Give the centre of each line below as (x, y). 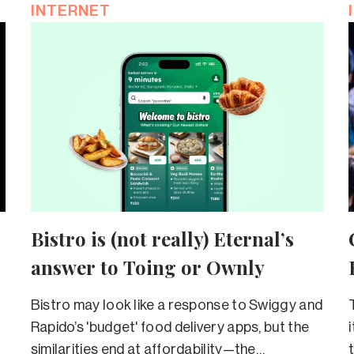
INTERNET (70, 10)
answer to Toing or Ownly (147, 267)
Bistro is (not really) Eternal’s (162, 238)
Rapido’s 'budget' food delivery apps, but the (170, 327)
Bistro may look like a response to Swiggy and (177, 305)
